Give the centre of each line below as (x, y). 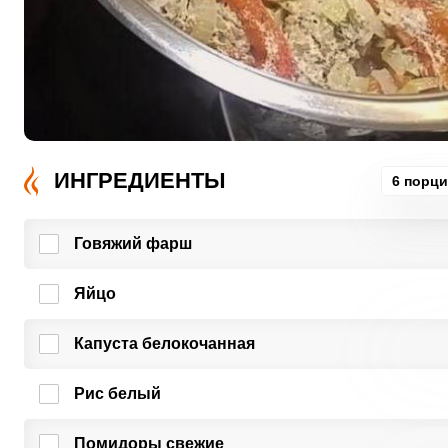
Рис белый (117, 393)
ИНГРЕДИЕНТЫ (139, 180)
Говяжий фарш (132, 243)
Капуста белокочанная (164, 343)
